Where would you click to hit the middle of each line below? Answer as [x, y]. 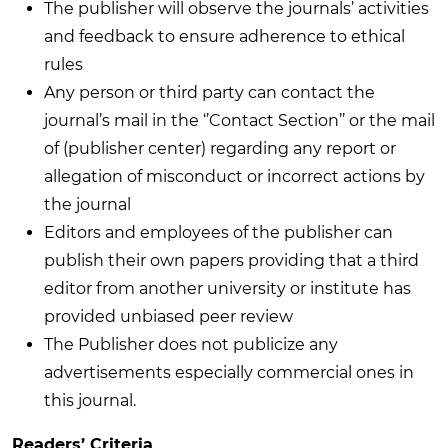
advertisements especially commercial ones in [229, 372]
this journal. [90, 400]
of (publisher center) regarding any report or [220, 148]
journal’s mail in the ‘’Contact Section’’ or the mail [239, 120]
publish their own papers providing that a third [231, 260]
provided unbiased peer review [168, 316]
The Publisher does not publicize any [191, 344]
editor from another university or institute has [227, 288]
